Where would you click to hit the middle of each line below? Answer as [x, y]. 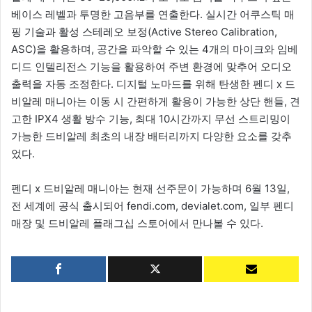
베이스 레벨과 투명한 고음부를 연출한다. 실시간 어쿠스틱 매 [153, 15]
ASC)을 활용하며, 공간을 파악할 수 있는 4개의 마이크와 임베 [155, 49]
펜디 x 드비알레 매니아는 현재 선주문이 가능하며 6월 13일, [150, 189]
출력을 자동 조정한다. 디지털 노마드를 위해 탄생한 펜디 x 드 [153, 84]
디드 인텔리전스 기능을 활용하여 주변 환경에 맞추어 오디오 [151, 67]
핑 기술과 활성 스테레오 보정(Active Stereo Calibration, [144, 32]
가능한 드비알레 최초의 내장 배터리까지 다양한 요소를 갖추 [151, 136]
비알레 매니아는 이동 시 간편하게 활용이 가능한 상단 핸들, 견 [156, 102]
